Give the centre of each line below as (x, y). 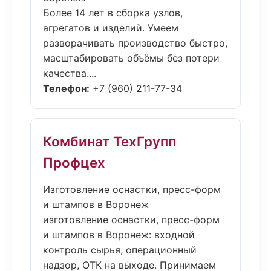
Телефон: (66, 88)
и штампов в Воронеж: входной (119, 235)
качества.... (70, 73)
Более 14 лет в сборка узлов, (113, 13)
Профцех (74, 162)
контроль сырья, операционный (120, 250)
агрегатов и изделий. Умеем (111, 28)
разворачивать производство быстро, (135, 43)
